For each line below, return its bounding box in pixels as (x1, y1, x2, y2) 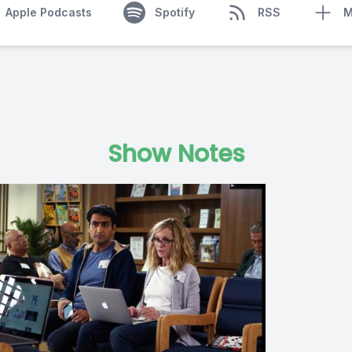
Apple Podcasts (5, 5, 92, 19)
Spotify (154, 5, 195, 19)
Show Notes (108, 137, 244, 170)
